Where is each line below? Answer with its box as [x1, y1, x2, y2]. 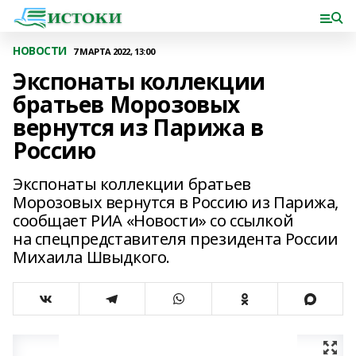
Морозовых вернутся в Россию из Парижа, [13, 192, 339, 213]
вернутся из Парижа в [13, 112, 264, 142]
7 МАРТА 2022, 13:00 [73, 44, 155, 57]
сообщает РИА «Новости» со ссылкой [13, 210, 294, 231]
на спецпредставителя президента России [13, 228, 339, 250]
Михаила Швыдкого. [13, 246, 170, 268]
